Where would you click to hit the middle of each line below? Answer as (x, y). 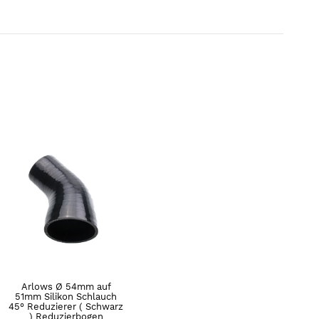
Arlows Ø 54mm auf (66, 286)
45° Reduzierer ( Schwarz (66, 306)
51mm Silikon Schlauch (66, 296)
